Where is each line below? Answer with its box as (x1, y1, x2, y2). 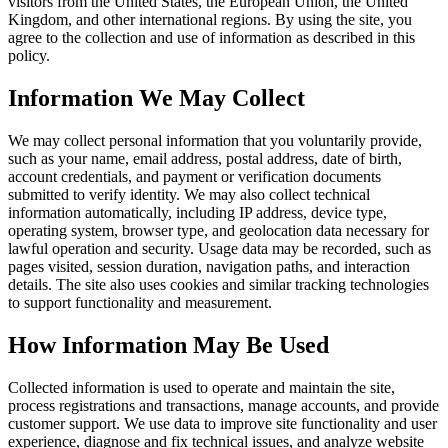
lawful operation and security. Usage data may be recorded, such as (8, 240, 431, 258)
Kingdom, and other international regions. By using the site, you (8, 11, 412, 29)
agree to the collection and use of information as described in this (8, 29, 415, 47)
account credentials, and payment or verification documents (8, 168, 381, 186)
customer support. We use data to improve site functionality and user (8, 415, 437, 433)
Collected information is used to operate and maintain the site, (8, 379, 395, 397)
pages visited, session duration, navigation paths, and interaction (8, 258, 410, 276)
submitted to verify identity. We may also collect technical (8, 186, 370, 204)
